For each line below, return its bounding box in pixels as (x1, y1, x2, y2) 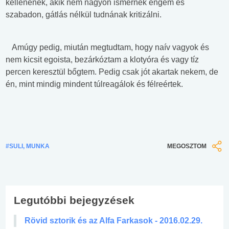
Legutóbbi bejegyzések (14, 194, 134, 206)
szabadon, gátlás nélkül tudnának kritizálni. (6, 10, 162, 19)
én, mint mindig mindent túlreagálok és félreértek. (6, 80, 185, 89)
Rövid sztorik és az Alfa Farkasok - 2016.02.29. (25, 216, 202, 225)
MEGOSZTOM (167, 143, 207, 150)
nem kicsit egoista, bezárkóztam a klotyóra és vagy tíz (6, 55, 199, 64)
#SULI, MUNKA (6, 142, 50, 150)
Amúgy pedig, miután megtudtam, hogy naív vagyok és (6, 43, 209, 52)
